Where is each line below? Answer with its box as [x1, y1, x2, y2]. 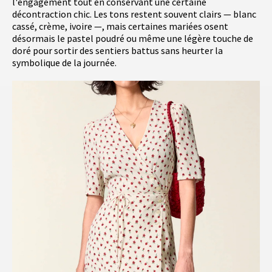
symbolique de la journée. [12, 56, 117, 69]
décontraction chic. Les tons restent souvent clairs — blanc [12, 8, 256, 21]
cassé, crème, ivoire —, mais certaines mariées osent [12, 20, 228, 33]
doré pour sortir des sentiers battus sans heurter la [12, 44, 223, 57]
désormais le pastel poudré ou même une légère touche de [12, 32, 253, 45]
